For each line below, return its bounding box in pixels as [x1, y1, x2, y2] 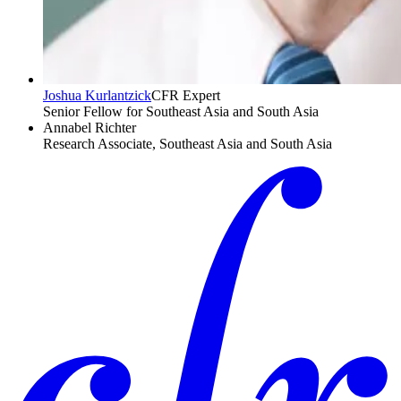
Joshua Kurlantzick [43, 88, 151, 104]
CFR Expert [151, 88, 220, 104]
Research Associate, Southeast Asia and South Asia [43, 136, 332, 152]
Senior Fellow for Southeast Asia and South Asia [43, 104, 319, 120]
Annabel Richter [43, 120, 136, 136]
